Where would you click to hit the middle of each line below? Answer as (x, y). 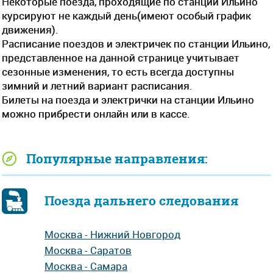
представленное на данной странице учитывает (121, 58)
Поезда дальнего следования (141, 201)
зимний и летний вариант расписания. (97, 86)
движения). (30, 30)
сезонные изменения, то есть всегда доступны (118, 72)
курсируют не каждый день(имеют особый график (126, 16)
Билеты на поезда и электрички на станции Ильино (128, 100)
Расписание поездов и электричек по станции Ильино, (136, 44)
